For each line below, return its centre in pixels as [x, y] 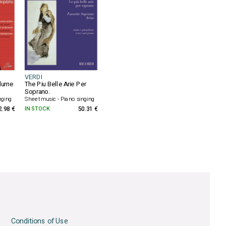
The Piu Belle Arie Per [55, 84]
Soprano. [37, 92]
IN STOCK [37, 109]
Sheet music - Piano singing [60, 99]
